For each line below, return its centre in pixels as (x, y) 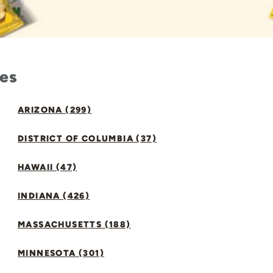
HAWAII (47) (48, 167)
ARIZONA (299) (55, 110)
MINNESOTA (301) (61, 253)
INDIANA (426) (54, 196)
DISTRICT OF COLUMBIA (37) (87, 139)
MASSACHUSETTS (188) (74, 225)
